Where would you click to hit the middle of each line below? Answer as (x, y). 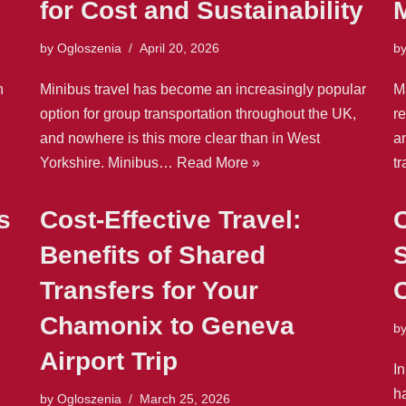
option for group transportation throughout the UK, (198, 113)
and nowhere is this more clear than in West (180, 138)
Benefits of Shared (153, 255)
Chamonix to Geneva (167, 325)
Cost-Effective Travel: (170, 219)
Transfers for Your (149, 290)
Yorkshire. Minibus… (108, 162)
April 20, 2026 (179, 48)
